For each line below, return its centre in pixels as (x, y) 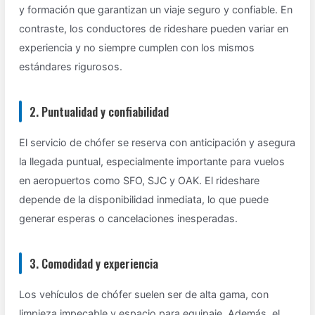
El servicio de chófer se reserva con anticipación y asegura (157, 143)
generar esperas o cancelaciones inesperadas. (129, 219)
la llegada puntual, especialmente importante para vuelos (152, 162)
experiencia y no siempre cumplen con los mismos (137, 48)
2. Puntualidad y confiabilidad (99, 112)
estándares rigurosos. (71, 67)
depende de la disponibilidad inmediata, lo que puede (144, 200)
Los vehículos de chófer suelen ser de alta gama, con (144, 295)
